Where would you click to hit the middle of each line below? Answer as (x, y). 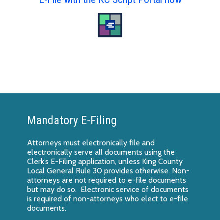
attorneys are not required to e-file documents (107, 180)
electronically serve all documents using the (101, 152)
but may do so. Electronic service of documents (108, 189)
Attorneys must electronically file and (91, 142)
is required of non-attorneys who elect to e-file (108, 198)
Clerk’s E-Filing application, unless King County (105, 161)
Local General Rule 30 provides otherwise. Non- (108, 170)
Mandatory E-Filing (72, 120)
